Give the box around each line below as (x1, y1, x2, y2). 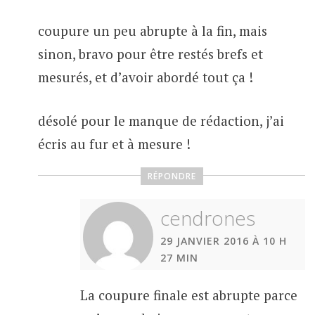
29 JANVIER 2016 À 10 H (160, 234, 287, 248)
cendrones (160, 205, 255, 232)
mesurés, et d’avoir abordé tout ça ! (37, 68, 253, 86)
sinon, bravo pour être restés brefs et (37, 45, 263, 63)
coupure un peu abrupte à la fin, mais (37, 22, 267, 40)
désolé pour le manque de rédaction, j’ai (37, 111, 284, 129)
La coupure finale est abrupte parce (79, 286, 297, 304)
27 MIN (160, 251, 198, 265)
